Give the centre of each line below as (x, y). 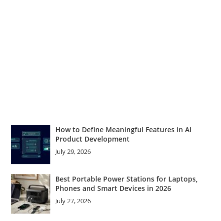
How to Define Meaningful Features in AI (124, 130)
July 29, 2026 (73, 152)
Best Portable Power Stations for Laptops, (127, 179)
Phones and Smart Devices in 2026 (113, 188)
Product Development (93, 139)
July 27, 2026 (73, 201)
